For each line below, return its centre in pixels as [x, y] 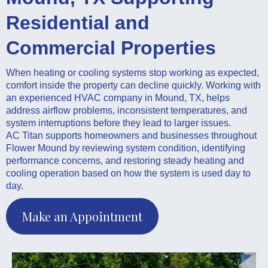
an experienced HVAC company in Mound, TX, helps [118, 98]
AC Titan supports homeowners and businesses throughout [131, 135]
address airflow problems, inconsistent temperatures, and [127, 110]
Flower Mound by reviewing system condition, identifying [126, 148]
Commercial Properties [111, 48]
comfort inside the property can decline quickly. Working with [133, 85]
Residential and [78, 22]
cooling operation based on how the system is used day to [128, 173]
